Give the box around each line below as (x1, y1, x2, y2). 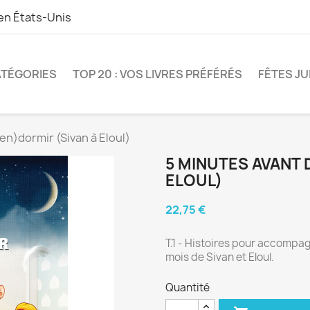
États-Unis (13, 10, 71, 25)
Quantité (165, 280, 210, 295)
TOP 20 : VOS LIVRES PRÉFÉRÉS (73, 66, 242, 82)
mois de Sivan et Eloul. (165, 249, 274, 264)
